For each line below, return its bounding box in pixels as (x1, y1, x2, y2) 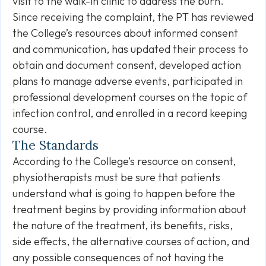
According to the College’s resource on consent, (12, 154, 236, 168)
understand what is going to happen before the (12, 186, 235, 200)
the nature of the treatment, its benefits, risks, (12, 218, 233, 232)
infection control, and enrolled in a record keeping (12, 106, 247, 120)
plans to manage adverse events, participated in (12, 74, 243, 88)
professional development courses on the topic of (12, 90, 247, 104)
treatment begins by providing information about (12, 202, 246, 216)
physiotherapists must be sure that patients (12, 170, 220, 184)
